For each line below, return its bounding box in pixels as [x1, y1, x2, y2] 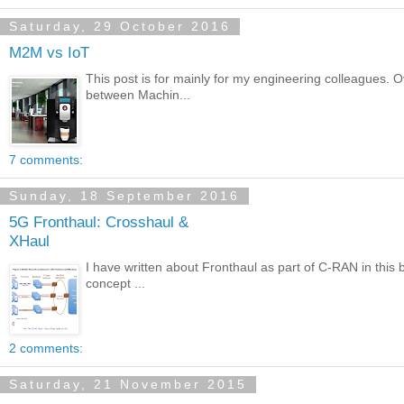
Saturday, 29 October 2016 [9, 19, 231, 34]
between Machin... [86, 87, 191, 102]
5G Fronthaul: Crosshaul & [9, 213, 188, 232]
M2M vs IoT [9, 43, 89, 62]
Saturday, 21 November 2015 [9, 377, 247, 392]
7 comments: [9, 151, 83, 167]
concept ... [86, 275, 146, 290]
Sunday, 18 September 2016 [9, 188, 240, 204]
